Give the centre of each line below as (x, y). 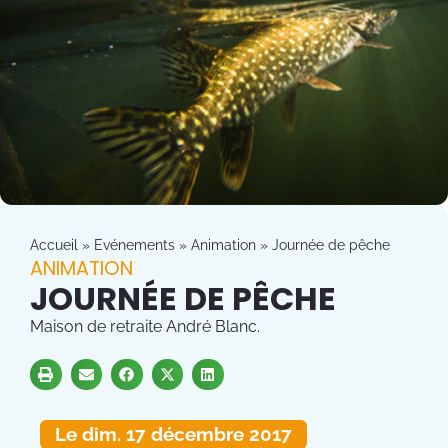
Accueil (54, 244)
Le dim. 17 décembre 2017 (173, 434)
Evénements (134, 244)
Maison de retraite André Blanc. (145, 326)
